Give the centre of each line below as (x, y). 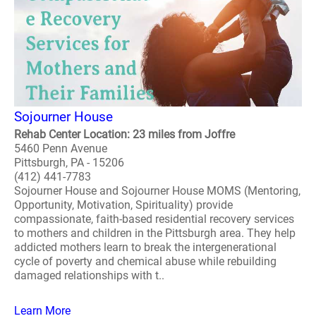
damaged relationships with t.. (89, 275)
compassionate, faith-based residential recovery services (154, 219)
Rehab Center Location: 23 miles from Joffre (124, 134)
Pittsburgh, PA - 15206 (69, 163)
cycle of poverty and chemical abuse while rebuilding (145, 261)
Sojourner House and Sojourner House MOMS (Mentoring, (157, 191)
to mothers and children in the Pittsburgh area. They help (155, 233)
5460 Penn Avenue (61, 148)
